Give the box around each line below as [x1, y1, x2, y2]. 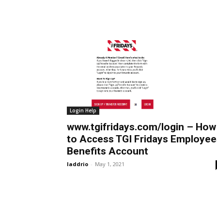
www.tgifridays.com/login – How [67, 121, 216, 133]
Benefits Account [67, 145, 148, 157]
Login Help [70, 107, 96, 114]
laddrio [67, 160, 88, 168]
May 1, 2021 [95, 160, 124, 168]
